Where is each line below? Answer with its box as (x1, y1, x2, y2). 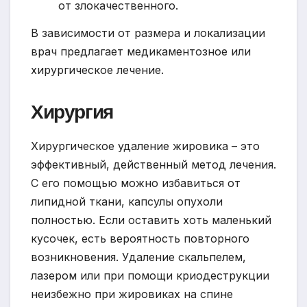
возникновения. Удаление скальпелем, (31, 249, 246, 264)
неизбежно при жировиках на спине (31, 286, 233, 301)
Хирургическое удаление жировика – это (31, 138, 260, 153)
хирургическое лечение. (31, 62, 164, 77)
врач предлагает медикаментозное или (31, 44, 251, 58)
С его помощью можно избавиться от (31, 175, 241, 190)
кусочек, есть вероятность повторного (31, 231, 249, 245)
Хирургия (31, 98, 113, 125)
